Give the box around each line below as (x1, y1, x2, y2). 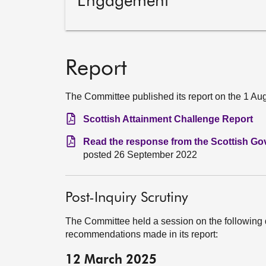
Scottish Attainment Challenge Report (83, 113, 253, 124)
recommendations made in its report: (65, 229, 218, 239)
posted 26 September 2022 (83, 149, 197, 160)
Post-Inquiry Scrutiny (65, 190, 188, 205)
